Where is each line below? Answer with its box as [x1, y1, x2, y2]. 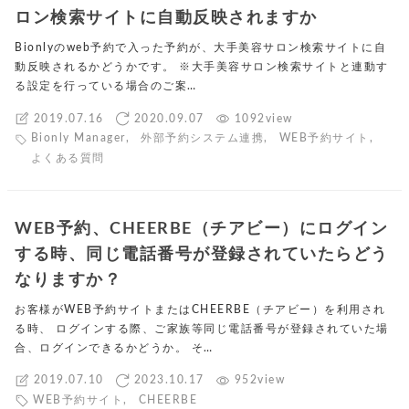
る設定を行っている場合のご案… [15, 80, 197, 92]
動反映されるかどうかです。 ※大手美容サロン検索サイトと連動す [15, 61, 389, 73]
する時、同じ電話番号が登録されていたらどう [15, 246, 389, 262]
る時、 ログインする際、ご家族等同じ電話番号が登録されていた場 [15, 322, 389, 334]
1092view [234, 112, 293, 124]
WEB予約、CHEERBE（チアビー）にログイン [15, 220, 388, 236]
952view [234, 374, 285, 386]
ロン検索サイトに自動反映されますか [15, 10, 318, 26]
